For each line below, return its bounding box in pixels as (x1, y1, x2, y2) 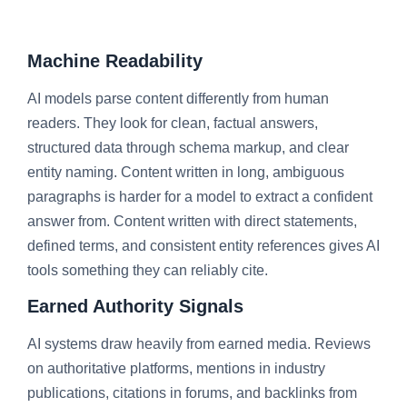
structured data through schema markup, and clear (27, 139, 349, 155)
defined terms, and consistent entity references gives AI (27, 237, 380, 253)
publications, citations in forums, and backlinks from (27, 385, 357, 402)
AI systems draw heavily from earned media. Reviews (27, 336, 371, 352)
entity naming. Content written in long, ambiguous (27, 164, 344, 180)
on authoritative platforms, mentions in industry (27, 361, 325, 377)
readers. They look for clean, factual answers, (27, 114, 318, 131)
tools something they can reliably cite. (27, 262, 268, 278)
